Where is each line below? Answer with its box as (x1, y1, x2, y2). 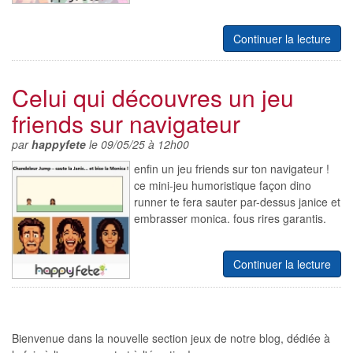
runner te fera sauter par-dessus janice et (134, 194, 340, 210)
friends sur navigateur (12, 106, 240, 140)
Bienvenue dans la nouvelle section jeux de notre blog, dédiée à (12, 330, 330, 346)
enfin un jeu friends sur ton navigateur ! (134, 161, 329, 176)
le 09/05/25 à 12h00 (86, 136, 189, 152)
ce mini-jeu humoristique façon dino (134, 177, 311, 193)
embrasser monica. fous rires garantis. (134, 210, 326, 226)
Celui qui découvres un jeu (12, 80, 294, 114)
